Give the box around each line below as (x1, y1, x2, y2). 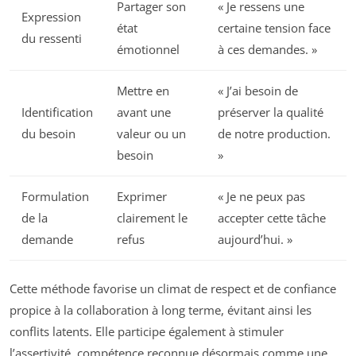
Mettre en (117, 82, 169, 99)
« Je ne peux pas (218, 188, 305, 204)
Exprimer (117, 188, 167, 204)
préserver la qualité (218, 103, 323, 120)
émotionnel (117, 41, 180, 57)
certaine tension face (218, 19, 331, 36)
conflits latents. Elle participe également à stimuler (10, 323, 284, 340)
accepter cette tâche (218, 209, 326, 226)
